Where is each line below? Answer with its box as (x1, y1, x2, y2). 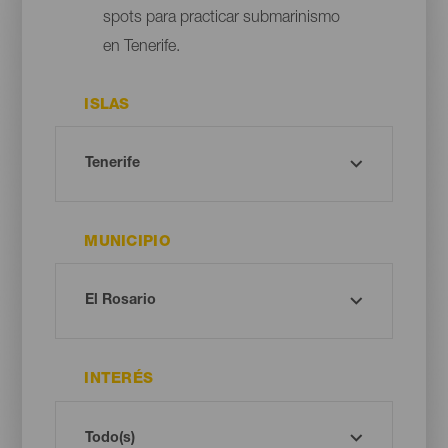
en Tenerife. (102, 39, 180, 56)
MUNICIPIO (84, 234, 171, 250)
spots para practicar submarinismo (102, 10, 340, 27)
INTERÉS (84, 372, 154, 388)
